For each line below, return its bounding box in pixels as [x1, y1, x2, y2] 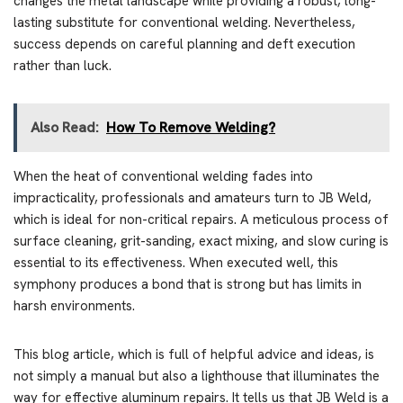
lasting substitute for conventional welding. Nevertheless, [13, 13, 355, 32]
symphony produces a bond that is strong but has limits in [13, 275, 362, 294]
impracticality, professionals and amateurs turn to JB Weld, [13, 189, 372, 208]
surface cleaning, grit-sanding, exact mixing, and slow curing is [13, 232, 389, 251]
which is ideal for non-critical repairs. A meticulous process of [13, 210, 389, 229]
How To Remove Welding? [106, 118, 275, 138]
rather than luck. [13, 57, 112, 76]
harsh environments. [13, 297, 135, 316]
